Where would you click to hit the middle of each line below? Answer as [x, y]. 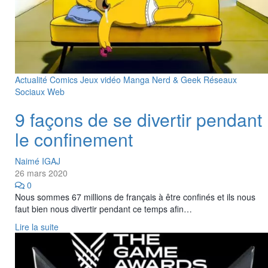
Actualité [32, 79]
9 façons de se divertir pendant [138, 119]
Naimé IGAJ [38, 161]
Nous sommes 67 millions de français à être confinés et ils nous [135, 197]
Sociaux [31, 91]
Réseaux [220, 79]
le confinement [74, 139]
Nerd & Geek [178, 79]
